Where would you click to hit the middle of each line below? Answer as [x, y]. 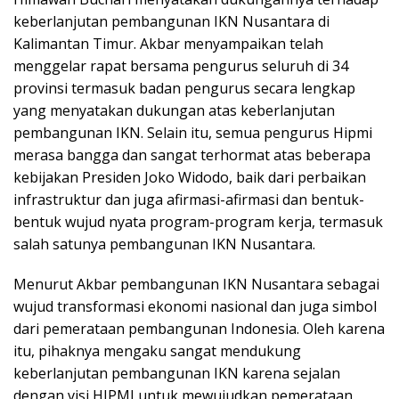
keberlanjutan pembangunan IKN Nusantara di [171, 22]
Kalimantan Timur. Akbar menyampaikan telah [168, 44]
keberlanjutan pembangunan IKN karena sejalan [177, 374]
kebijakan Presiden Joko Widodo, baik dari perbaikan [190, 178]
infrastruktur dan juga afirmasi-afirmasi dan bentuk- [189, 200]
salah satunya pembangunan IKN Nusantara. [164, 244]
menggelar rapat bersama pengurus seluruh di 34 [181, 66]
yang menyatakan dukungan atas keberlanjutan [174, 111]
